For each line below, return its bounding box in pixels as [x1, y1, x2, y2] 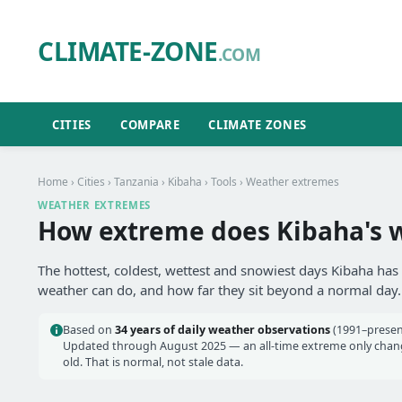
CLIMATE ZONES [208, 116, 307, 133]
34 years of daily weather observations [115, 322, 330, 337]
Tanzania [114, 174, 159, 189]
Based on [63, 322, 115, 337]
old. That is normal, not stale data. [63, 354, 243, 370]
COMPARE [119, 116, 180, 133]
